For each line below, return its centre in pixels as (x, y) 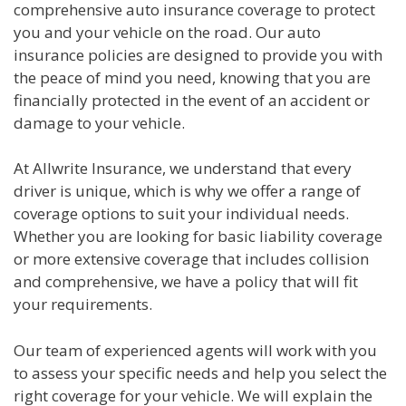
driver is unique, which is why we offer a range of (187, 191)
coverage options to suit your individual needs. (181, 214)
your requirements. (83, 304)
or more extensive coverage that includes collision (191, 259)
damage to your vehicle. (99, 122)
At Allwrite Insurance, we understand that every (183, 169)
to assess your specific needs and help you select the (200, 372)
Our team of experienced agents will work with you (195, 350)
